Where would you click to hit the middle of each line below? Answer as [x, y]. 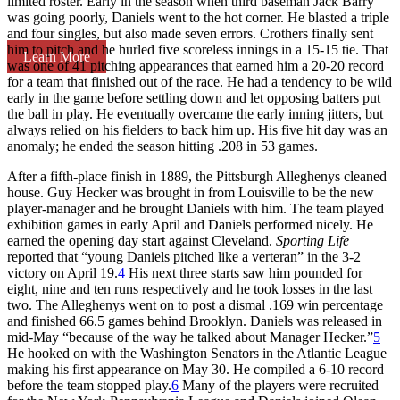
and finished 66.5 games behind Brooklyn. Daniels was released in [195, 321]
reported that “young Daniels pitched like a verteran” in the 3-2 [184, 256]
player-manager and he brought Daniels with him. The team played [196, 208]
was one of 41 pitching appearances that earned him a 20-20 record [196, 65]
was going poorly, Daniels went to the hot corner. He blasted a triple [198, 17]
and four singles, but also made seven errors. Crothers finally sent [190, 33]
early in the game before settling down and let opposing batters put [194, 97]
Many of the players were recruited [279, 385]
